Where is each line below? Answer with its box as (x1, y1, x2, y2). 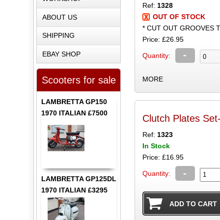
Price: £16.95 (142, 153, 184, 162)
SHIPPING (42, 31, 75, 40)
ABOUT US (42, 13, 77, 21)
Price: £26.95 (142, 35, 184, 43)
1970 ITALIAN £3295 (41, 186, 108, 194)
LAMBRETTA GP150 (41, 98, 107, 106)
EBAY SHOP (42, 50, 81, 58)
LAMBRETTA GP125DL (41, 175, 116, 183)
